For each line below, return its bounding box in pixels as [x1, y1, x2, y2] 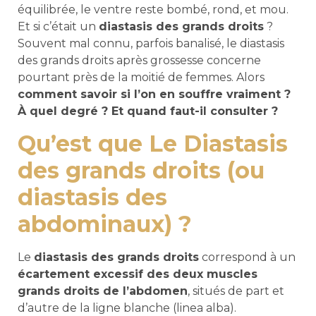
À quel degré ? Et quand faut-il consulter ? [18, 104, 278, 119]
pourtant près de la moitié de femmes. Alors [18, 71, 265, 85]
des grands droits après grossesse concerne [18, 54, 261, 68]
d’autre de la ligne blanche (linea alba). [18, 300, 236, 315]
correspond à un [199, 250, 296, 264]
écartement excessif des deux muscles [18, 267, 257, 281]
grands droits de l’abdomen [18, 284, 188, 298]
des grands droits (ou [18, 156, 265, 184]
